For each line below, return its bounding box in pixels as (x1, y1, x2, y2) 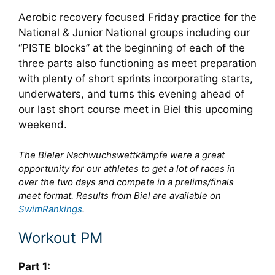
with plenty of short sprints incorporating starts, (18, 72, 253, 85)
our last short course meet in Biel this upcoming (18, 103, 253, 115)
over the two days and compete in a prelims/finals (18, 176, 234, 188)
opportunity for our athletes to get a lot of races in (18, 162, 235, 174)
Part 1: (18, 260, 50, 273)
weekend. (18, 118, 67, 131)
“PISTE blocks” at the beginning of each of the (18, 42, 245, 54)
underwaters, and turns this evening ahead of (18, 88, 244, 100)
